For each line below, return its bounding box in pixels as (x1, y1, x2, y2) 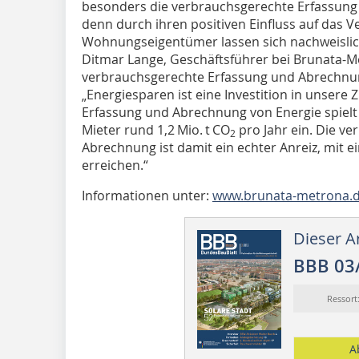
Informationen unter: (82, 186, 212, 204)
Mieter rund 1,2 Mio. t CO (82, 120, 230, 139)
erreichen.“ (82, 155, 151, 174)
